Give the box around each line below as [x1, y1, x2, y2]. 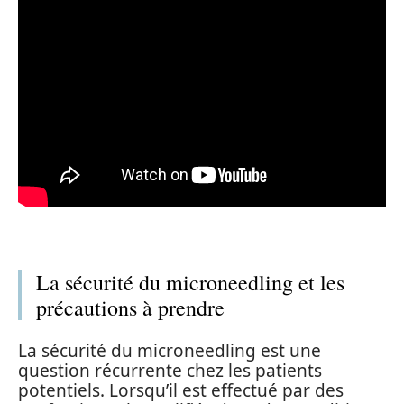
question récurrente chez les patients [18, 358, 322, 382]
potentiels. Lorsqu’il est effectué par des [18, 378, 344, 402]
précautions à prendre [36, 293, 225, 322]
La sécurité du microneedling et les [36, 268, 344, 297]
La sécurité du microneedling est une [18, 338, 321, 363]
